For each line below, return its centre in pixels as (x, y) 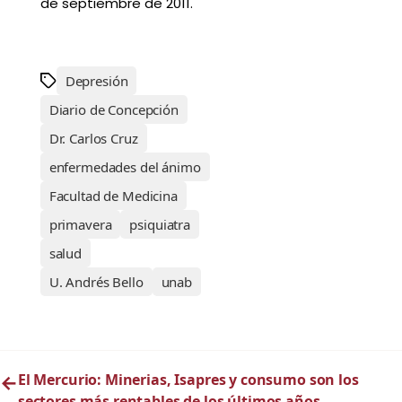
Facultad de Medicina (113, 196)
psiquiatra (160, 225)
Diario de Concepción (114, 110)
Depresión (96, 81)
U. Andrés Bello (96, 282)
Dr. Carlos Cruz (93, 139)
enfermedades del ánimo (125, 167)
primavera (80, 225)
